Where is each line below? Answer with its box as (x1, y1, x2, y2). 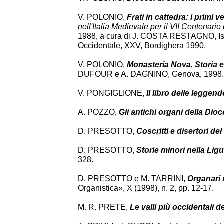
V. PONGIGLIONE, (78, 89, 146, 97)
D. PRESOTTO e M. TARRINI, (78, 174, 187, 183)
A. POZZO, (78, 108, 119, 116)
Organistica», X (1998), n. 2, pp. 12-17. (78, 184, 214, 192)
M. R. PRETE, (78, 203, 130, 211)
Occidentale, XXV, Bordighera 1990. (78, 41, 206, 50)
